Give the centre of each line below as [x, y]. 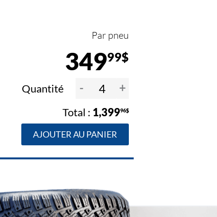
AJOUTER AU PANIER [75, 134]
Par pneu [110, 35]
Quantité [44, 89]
